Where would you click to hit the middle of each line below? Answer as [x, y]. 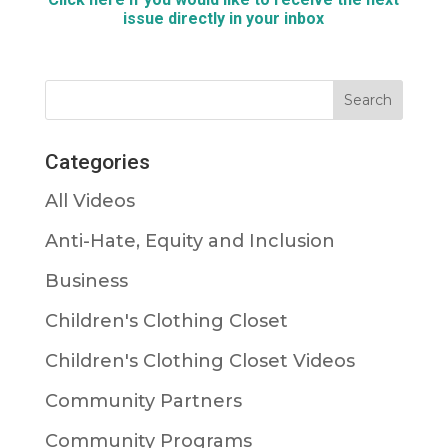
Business [86, 281]
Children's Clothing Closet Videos [199, 361]
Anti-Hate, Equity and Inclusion [189, 241]
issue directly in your [204, 19]
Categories [97, 162]
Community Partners [143, 401]
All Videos [89, 201]
